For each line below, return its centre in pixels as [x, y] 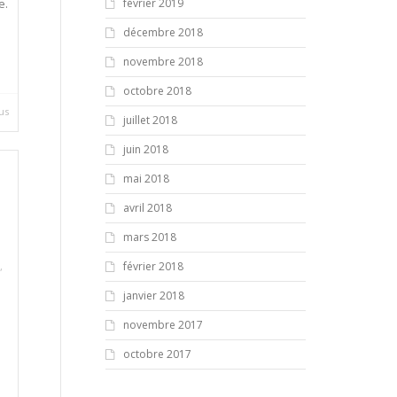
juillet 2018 [150, 120]
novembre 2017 [163, 325]
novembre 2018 [163, 62]
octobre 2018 [157, 91]
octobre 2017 [157, 354]
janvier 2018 [153, 296]
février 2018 [153, 266]
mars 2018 [149, 237]
